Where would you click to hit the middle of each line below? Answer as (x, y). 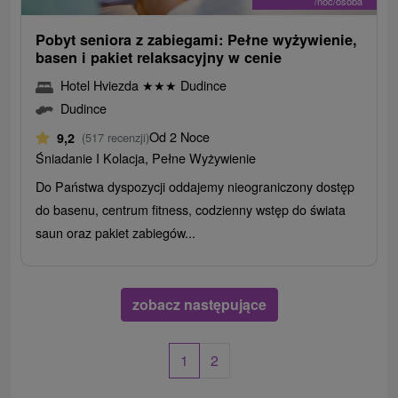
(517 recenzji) (116, 138)
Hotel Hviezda (102, 85)
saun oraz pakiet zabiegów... (116, 233)
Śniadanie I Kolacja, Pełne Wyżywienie (146, 158)
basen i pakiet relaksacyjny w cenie (159, 58)
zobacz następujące (199, 305)
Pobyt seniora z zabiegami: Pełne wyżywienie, (197, 40)
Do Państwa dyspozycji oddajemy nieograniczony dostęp (195, 187)
